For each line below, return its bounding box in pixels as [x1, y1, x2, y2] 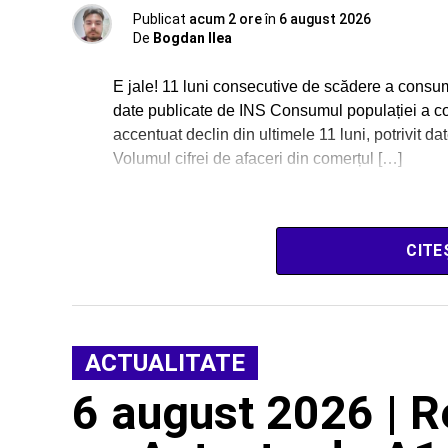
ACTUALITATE [85, 348, 245, 377]
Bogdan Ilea [153, 29, 232, 46]
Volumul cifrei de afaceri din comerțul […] [113, 149, 402, 167]
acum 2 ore [189, 10, 262, 27]
